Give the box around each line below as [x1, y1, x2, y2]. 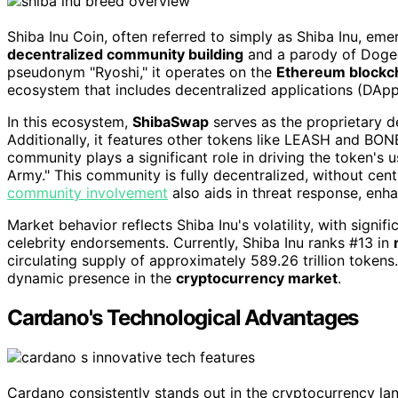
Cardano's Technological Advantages [7, 304, 359, 330]
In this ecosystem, [7, 113, 132, 131]
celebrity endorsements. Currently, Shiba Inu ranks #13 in [7, 234, 394, 252]
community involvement [7, 184, 168, 203]
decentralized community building [7, 45, 243, 64]
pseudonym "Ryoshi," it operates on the [7, 63, 276, 82]
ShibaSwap [132, 113, 209, 131]
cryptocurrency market [176, 269, 338, 288]
